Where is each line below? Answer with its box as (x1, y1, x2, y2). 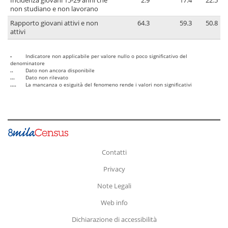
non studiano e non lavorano (10, 5, 98, 14)
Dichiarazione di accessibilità (71, 214, 157, 224)
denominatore (10, 60, 45, 67)
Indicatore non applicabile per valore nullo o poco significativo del (25, 52, 187, 60)
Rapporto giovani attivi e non (10, 19, 98, 28)
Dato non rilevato (25, 74, 68, 81)
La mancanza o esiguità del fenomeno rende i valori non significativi (25, 81, 192, 89)
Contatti (101, 147, 127, 157)
